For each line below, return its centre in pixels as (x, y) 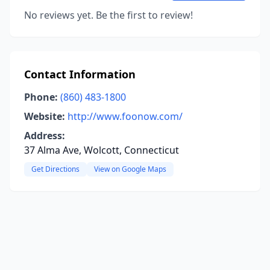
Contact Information (80, 74)
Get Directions (55, 169)
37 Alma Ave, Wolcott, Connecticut (102, 150)
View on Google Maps (130, 169)
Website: (45, 116)
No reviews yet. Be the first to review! (108, 15)
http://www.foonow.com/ (125, 116)
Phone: (41, 97)
